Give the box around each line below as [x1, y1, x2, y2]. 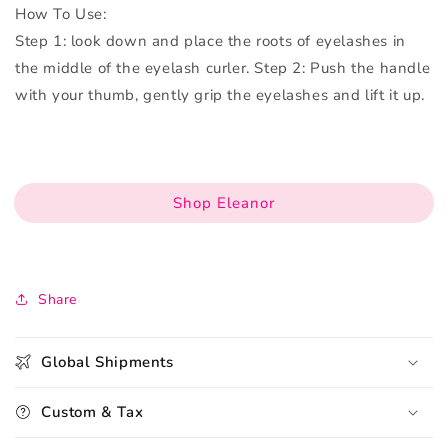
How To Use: [15, 3, 107, 24]
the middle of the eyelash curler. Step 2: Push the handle [15, 57, 431, 78]
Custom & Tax [41, 401, 144, 422]
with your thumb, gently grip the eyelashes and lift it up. [15, 84, 425, 105]
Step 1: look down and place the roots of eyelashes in [15, 30, 406, 51]
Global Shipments [41, 351, 174, 372]
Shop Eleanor [173, 192, 275, 213]
